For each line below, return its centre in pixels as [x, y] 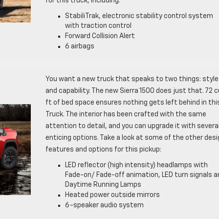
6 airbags [79, 46]
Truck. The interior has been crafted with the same [126, 114]
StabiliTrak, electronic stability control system [139, 16]
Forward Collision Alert [100, 36]
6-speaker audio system [104, 205]
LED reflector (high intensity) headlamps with [136, 165]
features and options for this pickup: [103, 149]
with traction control [98, 26]
